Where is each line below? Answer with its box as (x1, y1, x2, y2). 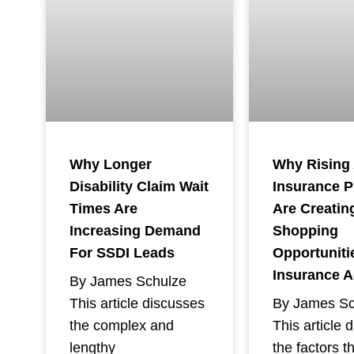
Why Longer (69, 156, 152, 172)
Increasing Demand (69, 222, 201, 239)
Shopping (272, 222, 338, 239)
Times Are (69, 200, 137, 217)
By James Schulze (69, 273, 186, 289)
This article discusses (69, 295, 205, 311)
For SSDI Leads (69, 244, 175, 261)
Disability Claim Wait (69, 178, 209, 194)
